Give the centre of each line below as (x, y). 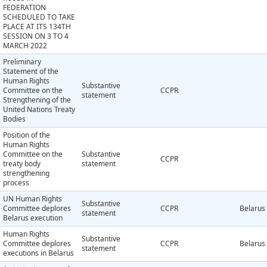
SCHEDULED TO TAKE (39, 17)
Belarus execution (33, 218)
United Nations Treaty (39, 110)
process (16, 183)
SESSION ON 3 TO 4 (36, 36)
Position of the (27, 135)
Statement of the (31, 72)
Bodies (14, 119)
